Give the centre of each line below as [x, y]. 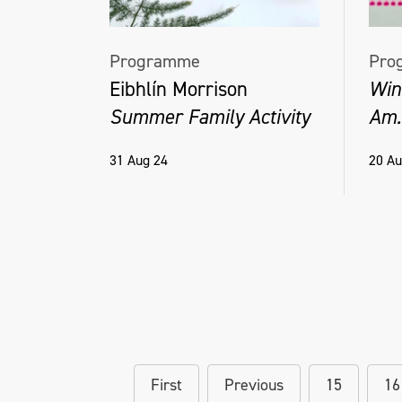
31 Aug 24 [139, 160]
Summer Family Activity [210, 116]
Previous [254, 385]
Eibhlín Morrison [179, 88]
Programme [155, 61]
